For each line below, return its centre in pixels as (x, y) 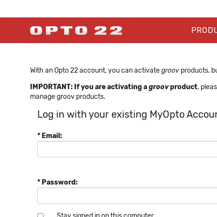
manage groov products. (68, 97)
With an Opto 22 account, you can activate (96, 70)
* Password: (57, 182)
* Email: (50, 136)
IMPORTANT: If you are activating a (89, 87)
